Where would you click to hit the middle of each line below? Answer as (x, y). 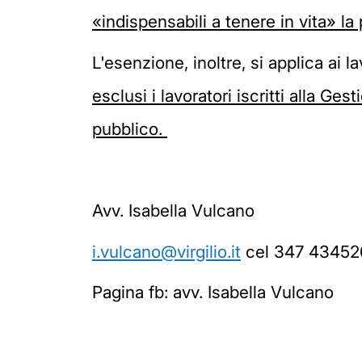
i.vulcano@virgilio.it (166, 251)
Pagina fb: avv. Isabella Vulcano (213, 293)
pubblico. (130, 129)
